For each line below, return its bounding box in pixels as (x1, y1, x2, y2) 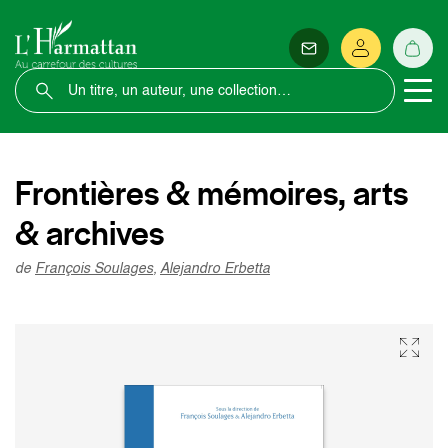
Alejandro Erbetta (160, 262, 270, 276)
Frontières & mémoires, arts (15, 171, 408, 215)
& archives (15, 211, 164, 255)
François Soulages (35, 262, 153, 276)
